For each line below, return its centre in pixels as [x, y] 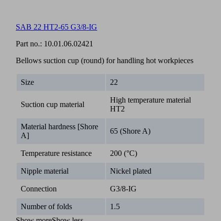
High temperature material [150, 100]
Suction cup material [53, 104]
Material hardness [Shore [59, 126]
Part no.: [30, 43]
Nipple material [45, 171]
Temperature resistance [56, 153]
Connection [39, 188]
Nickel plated [131, 171]
